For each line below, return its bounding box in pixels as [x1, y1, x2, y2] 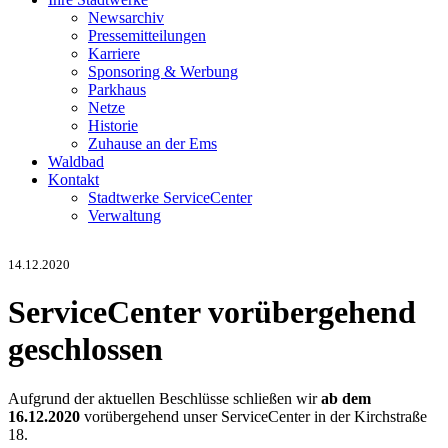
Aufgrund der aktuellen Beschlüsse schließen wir [8, 389, 321, 407]
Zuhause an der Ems [88, 135, 217, 152]
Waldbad [48, 153, 104, 170]
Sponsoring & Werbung [88, 63, 238, 80]
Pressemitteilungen [88, 27, 206, 44]
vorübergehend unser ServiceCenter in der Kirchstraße [80, 407, 427, 425]
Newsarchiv [88, 9, 164, 26]
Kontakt [48, 171, 99, 188]
